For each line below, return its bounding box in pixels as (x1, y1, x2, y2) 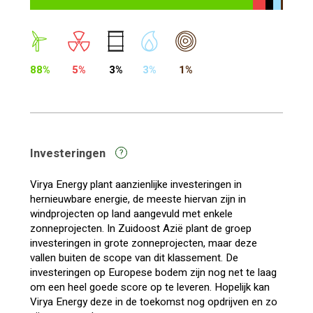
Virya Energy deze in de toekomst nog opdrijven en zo (29, 293, 277, 310)
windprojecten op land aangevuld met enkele (29, 205, 233, 221)
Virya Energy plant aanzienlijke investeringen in (29, 176, 242, 192)
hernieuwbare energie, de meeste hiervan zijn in (29, 191, 246, 207)
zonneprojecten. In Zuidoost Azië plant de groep (29, 220, 252, 236)
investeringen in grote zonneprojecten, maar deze (29, 235, 257, 251)
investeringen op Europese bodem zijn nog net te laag (29, 264, 277, 280)
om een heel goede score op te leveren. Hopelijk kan (29, 279, 270, 295)
